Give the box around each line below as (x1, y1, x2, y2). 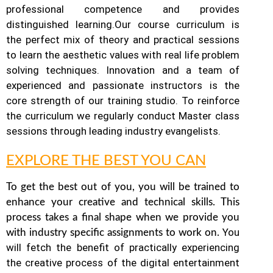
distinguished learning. (6, 18, 115, 30)
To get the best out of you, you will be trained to (6, 181, 240, 192)
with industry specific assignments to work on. (6, 227, 223, 238)
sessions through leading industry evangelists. (6, 124, 221, 137)
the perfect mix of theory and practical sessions (6, 33, 240, 46)
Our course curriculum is (115, 18, 240, 30)
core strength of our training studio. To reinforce (6, 94, 240, 107)
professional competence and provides (6, 2, 240, 15)
